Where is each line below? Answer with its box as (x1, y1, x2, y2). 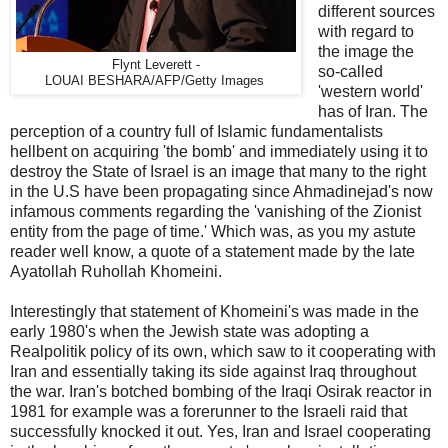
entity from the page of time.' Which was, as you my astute (10, 222, 416, 240)
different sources (317, 2, 435, 20)
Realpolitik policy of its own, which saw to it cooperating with (10, 342, 436, 360)
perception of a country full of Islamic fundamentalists (10, 122, 383, 140)
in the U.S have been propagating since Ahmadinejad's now (10, 182, 433, 200)
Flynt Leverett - (112, 57, 200, 72)
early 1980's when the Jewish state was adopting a (10, 322, 369, 340)
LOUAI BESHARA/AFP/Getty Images (44, 73, 268, 88)
